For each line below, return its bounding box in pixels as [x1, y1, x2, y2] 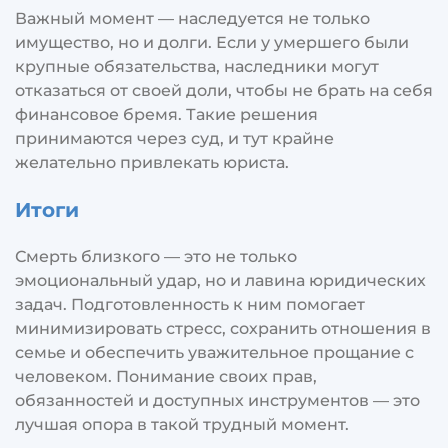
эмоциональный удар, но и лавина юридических [15, 270, 426, 290]
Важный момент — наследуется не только [15, 8, 370, 28]
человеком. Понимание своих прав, [15, 366, 317, 386]
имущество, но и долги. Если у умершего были [15, 32, 409, 52]
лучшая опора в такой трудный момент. [15, 414, 349, 434]
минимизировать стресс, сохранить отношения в [15, 318, 431, 338]
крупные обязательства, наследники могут [15, 56, 379, 76]
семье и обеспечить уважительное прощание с [15, 342, 414, 362]
